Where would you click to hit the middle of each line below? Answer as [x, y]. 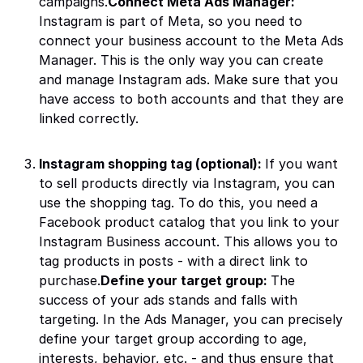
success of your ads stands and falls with [168, 300]
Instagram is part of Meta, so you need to [171, 21]
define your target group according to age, [173, 339]
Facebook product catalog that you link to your [189, 222]
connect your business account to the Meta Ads [191, 41]
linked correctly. [89, 118]
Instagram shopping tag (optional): [152, 164]
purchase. [70, 280]
